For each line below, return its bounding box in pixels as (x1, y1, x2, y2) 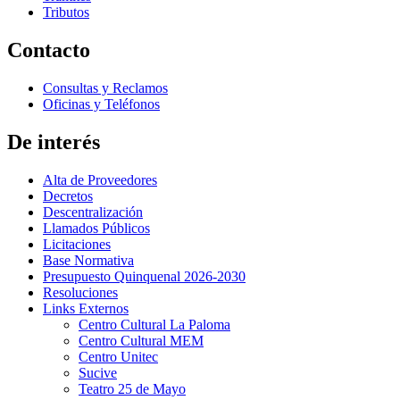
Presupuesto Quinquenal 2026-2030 (43, 268, 246, 284)
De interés (7, 129, 100, 154)
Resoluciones (43, 284, 118, 300)
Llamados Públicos (43, 220, 150, 236)
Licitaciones (43, 236, 111, 252)
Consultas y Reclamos (43, 79, 168, 96)
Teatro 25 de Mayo (79, 380, 186, 396)
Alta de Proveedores (43, 171, 157, 187)
